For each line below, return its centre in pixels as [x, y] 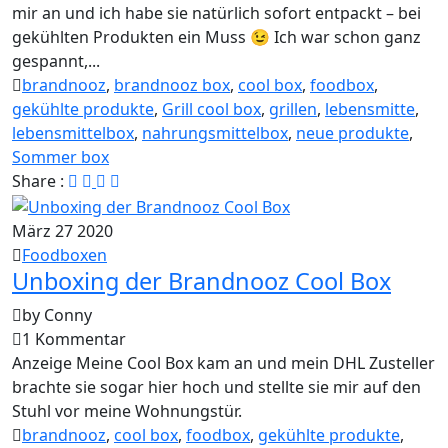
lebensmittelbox [73, 133]
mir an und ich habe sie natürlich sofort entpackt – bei [216, 13]
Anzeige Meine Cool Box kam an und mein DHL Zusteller [223, 362]
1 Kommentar [74, 338]
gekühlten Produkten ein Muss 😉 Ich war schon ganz [216, 37]
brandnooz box [172, 85]
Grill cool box [211, 109]
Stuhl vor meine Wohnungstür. [127, 410]
